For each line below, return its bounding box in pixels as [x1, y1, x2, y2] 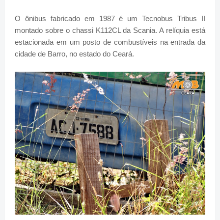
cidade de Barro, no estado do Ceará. [15, 49, 134, 58]
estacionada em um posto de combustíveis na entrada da [15, 37, 205, 46]
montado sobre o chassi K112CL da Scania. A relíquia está [15, 26, 205, 34]
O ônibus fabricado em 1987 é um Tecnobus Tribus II [15, 14, 205, 23]
